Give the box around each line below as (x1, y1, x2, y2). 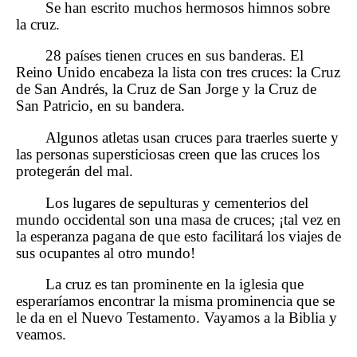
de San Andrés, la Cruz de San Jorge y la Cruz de (16, 80, 316, 98)
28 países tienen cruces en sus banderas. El (45, 47, 304, 65)
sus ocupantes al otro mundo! (16, 244, 195, 261)
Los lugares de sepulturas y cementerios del (45, 194, 309, 211)
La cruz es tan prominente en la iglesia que (45, 276, 304, 293)
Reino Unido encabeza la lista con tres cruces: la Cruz (16, 64, 340, 81)
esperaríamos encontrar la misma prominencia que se (16, 292, 335, 310)
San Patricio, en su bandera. (16, 97, 185, 115)
